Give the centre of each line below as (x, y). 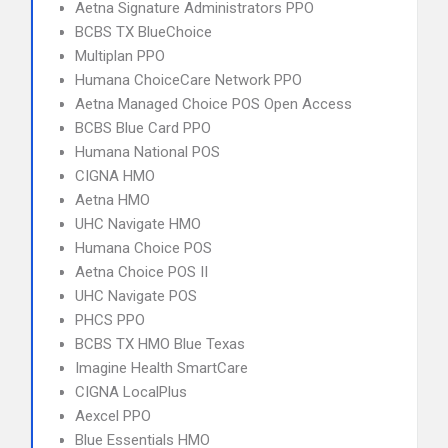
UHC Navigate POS (136, 296)
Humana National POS (147, 152)
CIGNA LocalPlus (131, 392)
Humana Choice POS (143, 248)
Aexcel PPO (113, 416)
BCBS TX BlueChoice (143, 32)
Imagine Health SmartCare (161, 368)
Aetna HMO (112, 200)
